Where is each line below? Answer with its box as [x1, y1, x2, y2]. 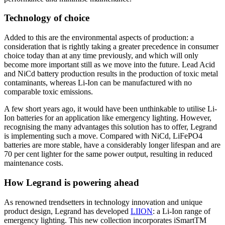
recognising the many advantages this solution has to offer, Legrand [4, 123, 217, 132]
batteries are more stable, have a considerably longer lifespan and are [4, 141, 220, 150]
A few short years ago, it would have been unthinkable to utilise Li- [4, 104, 217, 114]
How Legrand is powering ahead [4, 177, 139, 188]
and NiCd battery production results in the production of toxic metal [4, 69, 218, 78]
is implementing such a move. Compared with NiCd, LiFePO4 [4, 132, 202, 141]
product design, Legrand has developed [4, 206, 131, 215]
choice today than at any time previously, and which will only [4, 51, 198, 60]
